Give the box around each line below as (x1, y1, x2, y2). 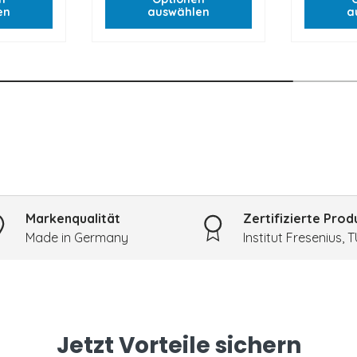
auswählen (147, 4, 210, 19)
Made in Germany (25, 229, 128, 246)
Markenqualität (25, 210, 120, 227)
